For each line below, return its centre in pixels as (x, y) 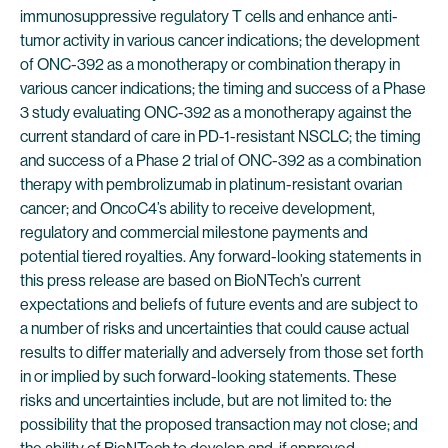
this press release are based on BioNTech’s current (190, 280)
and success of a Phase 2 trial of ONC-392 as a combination (220, 160)
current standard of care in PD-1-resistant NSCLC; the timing (220, 136)
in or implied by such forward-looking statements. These (208, 376)
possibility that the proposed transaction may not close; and (219, 424)
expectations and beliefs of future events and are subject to (219, 304)
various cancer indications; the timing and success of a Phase (223, 88)
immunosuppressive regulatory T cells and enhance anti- (209, 16)
